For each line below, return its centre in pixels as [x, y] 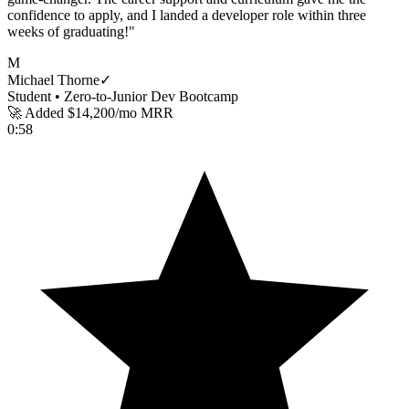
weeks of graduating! [68, 32]
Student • [36, 97]
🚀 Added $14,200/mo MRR [90, 113]
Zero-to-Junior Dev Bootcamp [151, 97]
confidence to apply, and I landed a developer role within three [187, 16]
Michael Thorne [53, 80]
